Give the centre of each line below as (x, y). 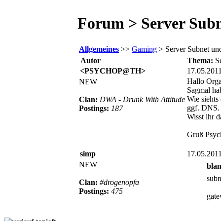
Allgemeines (99, 49)
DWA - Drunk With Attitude (142, 99)
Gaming (144, 49)
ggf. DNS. (203, 108)
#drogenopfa (119, 182)
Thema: (201, 60)
